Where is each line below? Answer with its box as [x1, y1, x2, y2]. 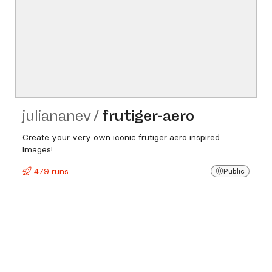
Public [223, 166, 245, 175]
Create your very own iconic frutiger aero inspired [22, 132, 220, 143]
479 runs [32, 166, 69, 177]
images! [22, 144, 53, 155]
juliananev [22, 107, 90, 124]
